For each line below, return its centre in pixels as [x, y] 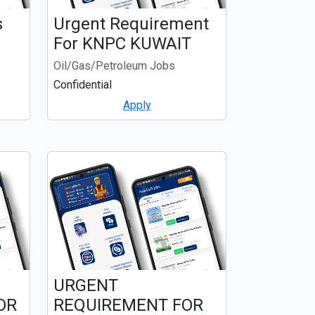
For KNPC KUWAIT [122, 44]
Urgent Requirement [131, 24]
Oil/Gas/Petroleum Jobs [114, 66]
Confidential [83, 85]
